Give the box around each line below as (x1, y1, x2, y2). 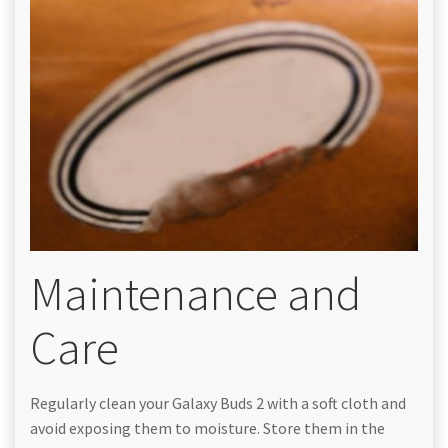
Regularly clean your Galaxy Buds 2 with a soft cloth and (30, 392, 406, 413)
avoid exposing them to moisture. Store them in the (30, 417, 385, 438)
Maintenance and (30, 263, 361, 323)
